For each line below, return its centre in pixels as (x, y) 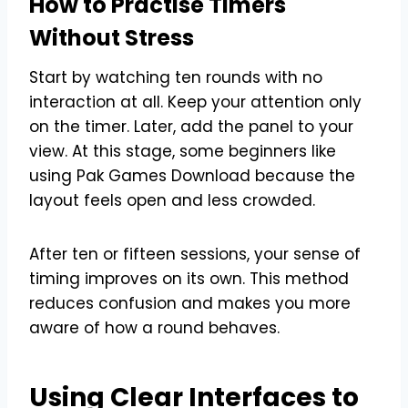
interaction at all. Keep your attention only (195, 102)
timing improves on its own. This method (189, 278)
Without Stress (112, 37)
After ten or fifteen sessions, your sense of (195, 254)
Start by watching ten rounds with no (176, 77)
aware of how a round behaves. (154, 327)
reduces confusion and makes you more (190, 303)
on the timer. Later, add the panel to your (191, 126)
